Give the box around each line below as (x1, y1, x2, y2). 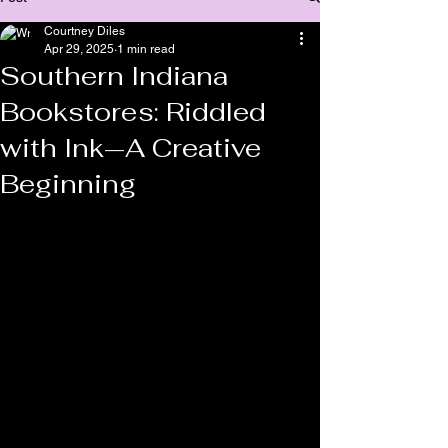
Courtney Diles (44, 23, 125, 38)
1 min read (117, 41, 175, 56)
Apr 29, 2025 (44, 41, 114, 56)
